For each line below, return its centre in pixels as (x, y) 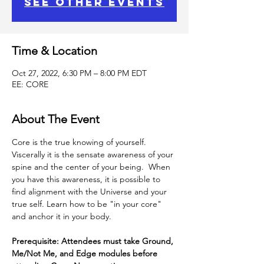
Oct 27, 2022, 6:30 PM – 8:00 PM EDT (79, 73)
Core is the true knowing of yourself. (79, 142)
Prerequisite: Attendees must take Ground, (94, 241)
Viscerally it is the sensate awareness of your (94, 154)
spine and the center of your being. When (92, 167)
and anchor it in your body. (62, 216)
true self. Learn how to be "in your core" (88, 204)
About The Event (56, 119)
